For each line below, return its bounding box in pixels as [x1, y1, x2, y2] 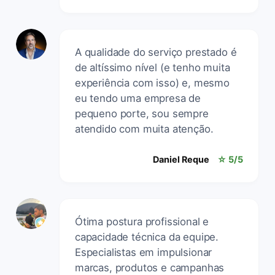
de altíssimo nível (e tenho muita [75, 61, 230, 74]
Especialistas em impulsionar [75, 246, 212, 258]
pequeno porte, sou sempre [75, 107, 209, 120]
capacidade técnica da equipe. [75, 230, 219, 243]
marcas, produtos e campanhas [75, 261, 225, 274]
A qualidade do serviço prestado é [75, 45, 237, 58]
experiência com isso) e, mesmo [75, 76, 230, 89]
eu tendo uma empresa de [75, 91, 201, 104]
